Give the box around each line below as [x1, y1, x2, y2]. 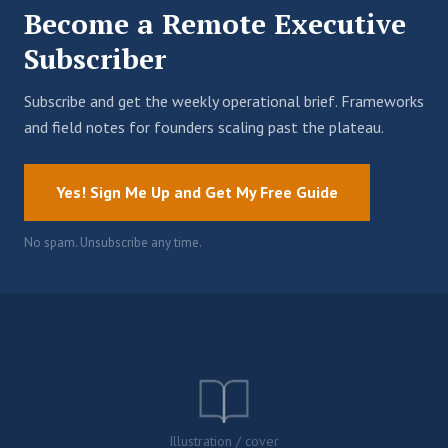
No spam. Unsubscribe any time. [24, 234, 202, 251]
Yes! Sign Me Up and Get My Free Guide [56, 182, 338, 202]
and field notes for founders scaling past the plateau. [24, 117, 384, 137]
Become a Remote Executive [24, 5, 406, 42]
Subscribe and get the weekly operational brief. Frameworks [24, 91, 424, 111]
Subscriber [24, 40, 166, 77]
